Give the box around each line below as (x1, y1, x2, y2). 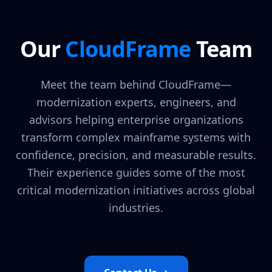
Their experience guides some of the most (27, 165, 245, 180)
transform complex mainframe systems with (21, 129, 251, 144)
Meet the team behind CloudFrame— (41, 76, 231, 92)
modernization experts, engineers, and (36, 94, 236, 109)
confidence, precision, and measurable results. (16, 147, 256, 162)
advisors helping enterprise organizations (29, 112, 243, 127)
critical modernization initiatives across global (17, 182, 255, 197)
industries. (109, 200, 163, 215)
